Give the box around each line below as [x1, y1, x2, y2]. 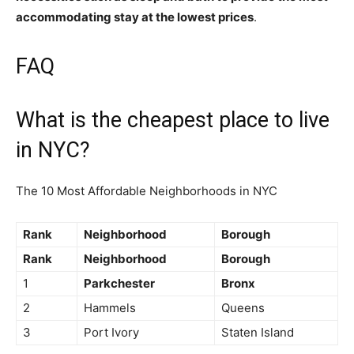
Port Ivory [84, 325, 139, 340]
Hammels [84, 300, 136, 315]
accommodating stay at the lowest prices [16, 9, 254, 24]
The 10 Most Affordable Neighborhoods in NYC [16, 183, 277, 198]
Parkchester [84, 276, 155, 291]
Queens [221, 300, 265, 315]
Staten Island [221, 325, 294, 340]
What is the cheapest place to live [16, 107, 330, 133]
